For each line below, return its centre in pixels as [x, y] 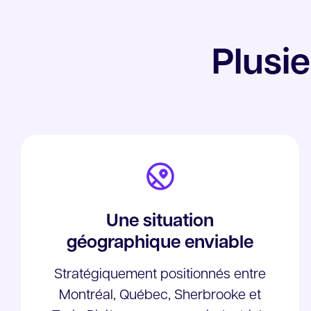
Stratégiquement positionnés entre [160, 275]
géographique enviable [160, 243]
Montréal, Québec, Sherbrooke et [160, 296]
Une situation [160, 222]
